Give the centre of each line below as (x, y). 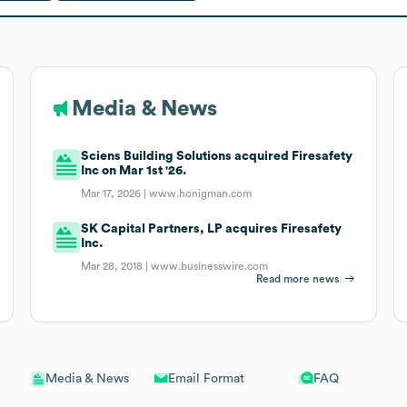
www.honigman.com (201, 193)
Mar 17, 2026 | (115, 193)
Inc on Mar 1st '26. (134, 170)
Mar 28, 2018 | (116, 266)
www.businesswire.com (210, 266)
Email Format (206, 378)
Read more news (298, 278)
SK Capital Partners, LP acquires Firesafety (212, 228)
